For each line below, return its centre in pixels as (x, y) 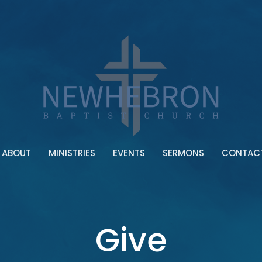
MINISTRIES (72, 153)
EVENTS (129, 153)
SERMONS (183, 153)
